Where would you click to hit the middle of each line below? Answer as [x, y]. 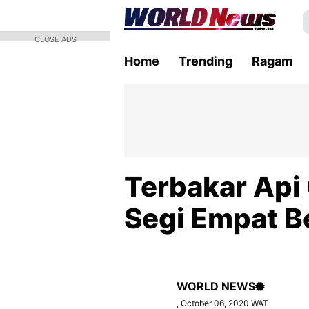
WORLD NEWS [216, 286]
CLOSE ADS [55, 39]
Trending [206, 61]
